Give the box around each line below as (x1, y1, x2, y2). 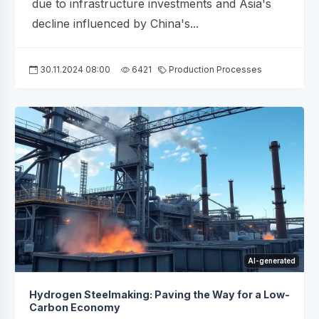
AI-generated (248, 256, 296, 266)
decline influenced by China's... (32, 16, 199, 31)
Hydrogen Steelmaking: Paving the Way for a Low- (29, 288, 290, 301)
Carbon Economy (29, 301, 120, 314)
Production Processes (167, 64, 262, 75)
